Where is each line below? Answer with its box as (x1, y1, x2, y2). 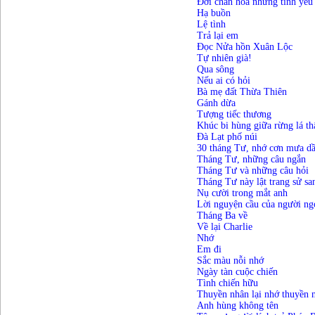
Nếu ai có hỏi (196, 75, 250, 86)
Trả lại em (196, 30, 238, 41)
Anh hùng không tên (196, 300, 278, 311)
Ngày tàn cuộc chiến (196, 266, 278, 278)
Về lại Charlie (196, 221, 252, 233)
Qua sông (196, 64, 234, 75)
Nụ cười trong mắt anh (196, 188, 288, 199)
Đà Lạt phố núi (196, 131, 257, 143)
